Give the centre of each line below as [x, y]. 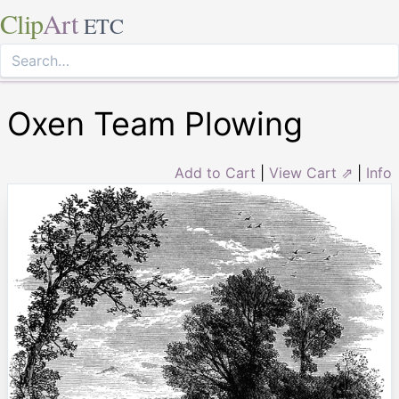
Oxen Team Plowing [155, 124]
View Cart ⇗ [311, 173]
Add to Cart [215, 173]
